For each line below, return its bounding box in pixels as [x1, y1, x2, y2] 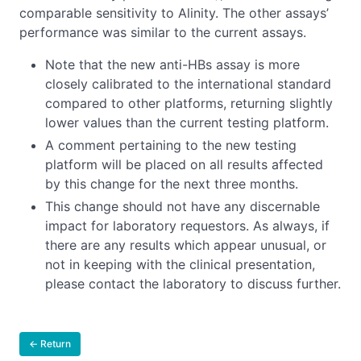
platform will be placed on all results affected [45, 156, 323, 173]
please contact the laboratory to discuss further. [45, 276, 341, 293]
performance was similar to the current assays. [19, 24, 306, 41]
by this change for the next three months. [45, 176, 298, 193]
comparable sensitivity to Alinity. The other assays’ [19, 5, 329, 22]
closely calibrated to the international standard [45, 76, 331, 93]
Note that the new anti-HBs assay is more [45, 56, 300, 73]
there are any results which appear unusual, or [45, 237, 326, 254]
